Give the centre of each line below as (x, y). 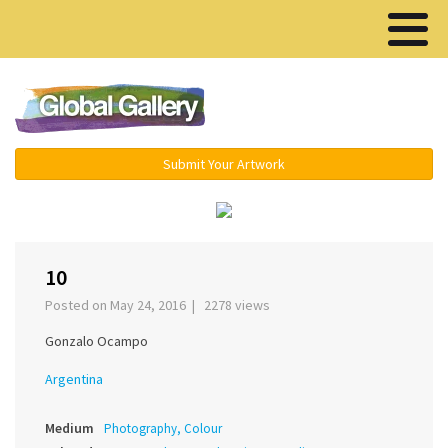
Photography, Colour (163, 429)
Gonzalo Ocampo (96, 341)
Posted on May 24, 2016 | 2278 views (160, 305)
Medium (69, 428)
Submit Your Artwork (224, 164)
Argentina (74, 379)
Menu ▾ (340, 110)
